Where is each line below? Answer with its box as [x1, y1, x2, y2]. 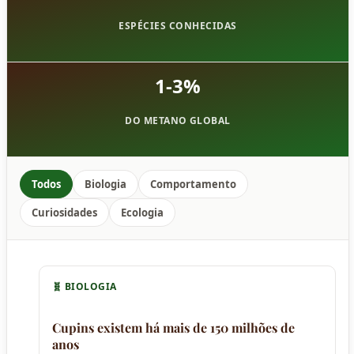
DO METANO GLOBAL [125, 113, 231, 127]
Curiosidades [32, 205, 97, 220]
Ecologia [121, 205, 164, 220]
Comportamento [150, 176, 236, 191]
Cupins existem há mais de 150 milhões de [52, 318, 295, 336]
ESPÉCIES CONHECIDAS [119, 18, 237, 32]
